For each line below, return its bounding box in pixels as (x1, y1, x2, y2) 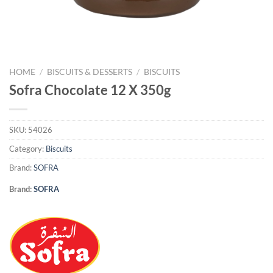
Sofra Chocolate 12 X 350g (9, 81, 171, 98)
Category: (9, 143, 46, 154)
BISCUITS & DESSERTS (47, 67, 133, 77)
